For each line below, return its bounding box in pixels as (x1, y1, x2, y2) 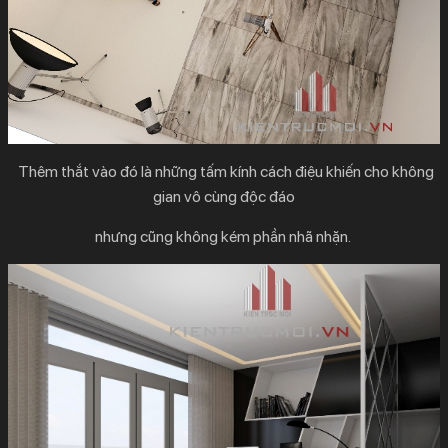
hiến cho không (333, 161, 434, 181)
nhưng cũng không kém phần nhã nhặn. (94, 226, 354, 246)
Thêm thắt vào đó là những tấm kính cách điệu (14, 161, 323, 181)
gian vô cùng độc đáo (153, 186, 295, 206)
